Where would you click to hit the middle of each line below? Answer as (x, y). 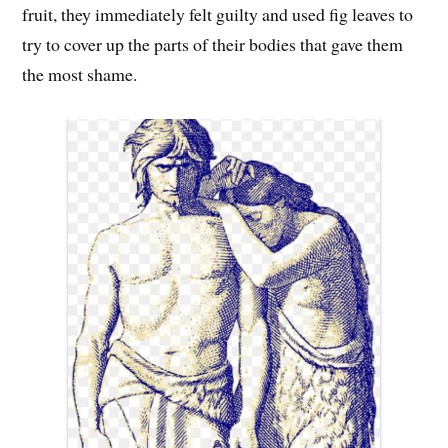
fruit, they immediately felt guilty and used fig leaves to (218, 14)
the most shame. (80, 74)
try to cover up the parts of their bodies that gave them (213, 44)
